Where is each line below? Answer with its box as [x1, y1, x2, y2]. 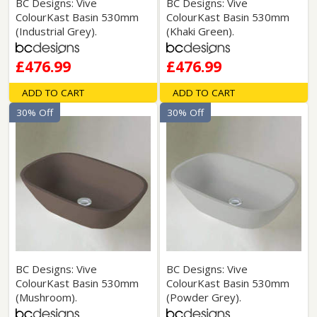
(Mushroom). [16, 290, 78, 304]
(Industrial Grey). [16, 24, 98, 38]
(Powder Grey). [166, 290, 241, 304]
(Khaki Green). [166, 24, 234, 38]
